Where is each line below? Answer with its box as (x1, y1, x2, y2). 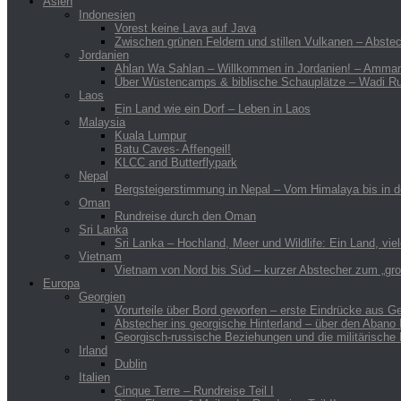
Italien (79, 370, 110, 384)
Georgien (79, 289, 125, 303)
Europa (43, 276, 80, 290)
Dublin (115, 356, 147, 371)
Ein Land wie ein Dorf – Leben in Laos (115, 101, 311, 115)
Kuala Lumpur (115, 128, 186, 142)
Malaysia (79, 115, 125, 129)
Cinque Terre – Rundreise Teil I (115, 383, 274, 397)
